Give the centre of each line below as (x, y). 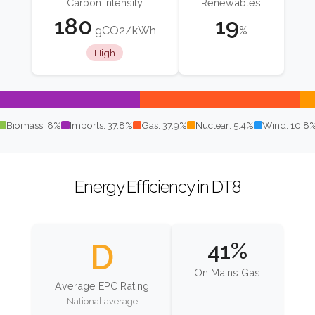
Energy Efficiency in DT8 (157, 187)
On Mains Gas (227, 272)
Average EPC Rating (102, 285)
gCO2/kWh (124, 31)
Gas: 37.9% (164, 126)
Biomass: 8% (34, 126)
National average (102, 302)
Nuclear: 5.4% (225, 126)
